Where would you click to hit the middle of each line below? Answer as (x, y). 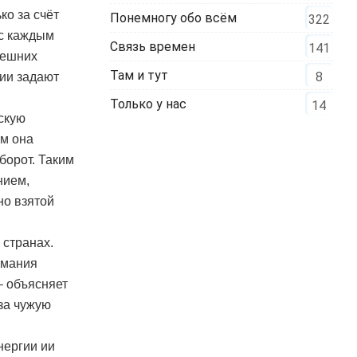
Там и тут (139, 75)
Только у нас (149, 104)
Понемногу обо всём (174, 18)
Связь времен (153, 46)
